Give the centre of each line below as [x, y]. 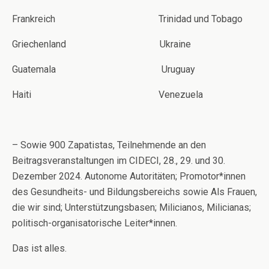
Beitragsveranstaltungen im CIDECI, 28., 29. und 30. [119, 161]
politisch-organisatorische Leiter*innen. [95, 223]
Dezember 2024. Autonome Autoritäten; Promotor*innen [129, 176]
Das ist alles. [39, 248]
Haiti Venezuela [107, 95]
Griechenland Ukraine [101, 44]
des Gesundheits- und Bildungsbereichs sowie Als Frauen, [134, 192]
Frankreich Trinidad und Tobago [127, 19]
